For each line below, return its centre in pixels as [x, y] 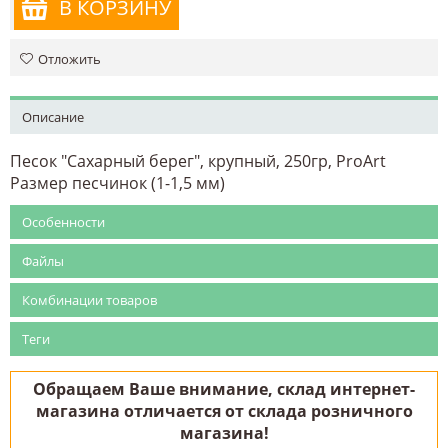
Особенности [63, 221]
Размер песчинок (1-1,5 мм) [117, 182]
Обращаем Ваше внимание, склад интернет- [224, 388]
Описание [53, 116]
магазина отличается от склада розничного [224, 410]
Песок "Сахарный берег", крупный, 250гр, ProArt [198, 160]
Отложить [69, 58]
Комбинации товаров [89, 299]
